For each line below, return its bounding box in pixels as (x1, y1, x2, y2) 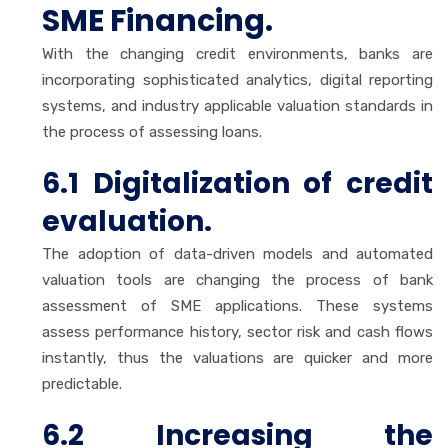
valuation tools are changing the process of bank (42, 270, 433, 289)
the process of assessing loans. (42, 122, 262, 141)
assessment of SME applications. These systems (42, 296, 433, 315)
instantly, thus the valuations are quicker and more (42, 348, 433, 367)
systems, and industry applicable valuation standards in (42, 96, 433, 115)
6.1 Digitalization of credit (42, 163, 433, 203)
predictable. (42, 374, 122, 393)
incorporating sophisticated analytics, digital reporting (42, 70, 433, 89)
